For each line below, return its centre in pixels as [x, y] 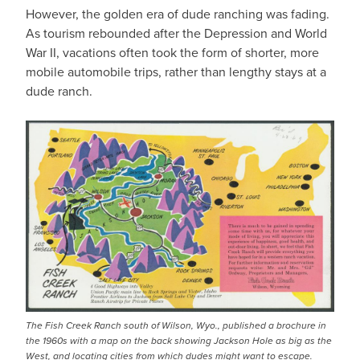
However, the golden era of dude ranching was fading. [178, 14]
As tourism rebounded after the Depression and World [176, 33]
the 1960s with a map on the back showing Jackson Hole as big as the [179, 341]
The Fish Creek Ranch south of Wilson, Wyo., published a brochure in [176, 325]
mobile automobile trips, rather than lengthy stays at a [176, 72]
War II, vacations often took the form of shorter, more [172, 53]
